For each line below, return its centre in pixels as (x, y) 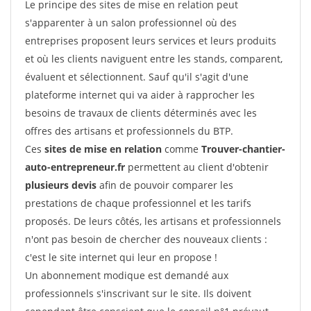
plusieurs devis (61, 185)
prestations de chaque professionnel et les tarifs (138, 203)
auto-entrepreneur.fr (75, 167)
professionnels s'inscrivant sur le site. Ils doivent (138, 293)
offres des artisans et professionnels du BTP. (129, 131)
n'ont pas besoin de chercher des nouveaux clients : (146, 239)
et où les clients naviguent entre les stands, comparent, (154, 59)
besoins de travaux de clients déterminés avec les (141, 113)
